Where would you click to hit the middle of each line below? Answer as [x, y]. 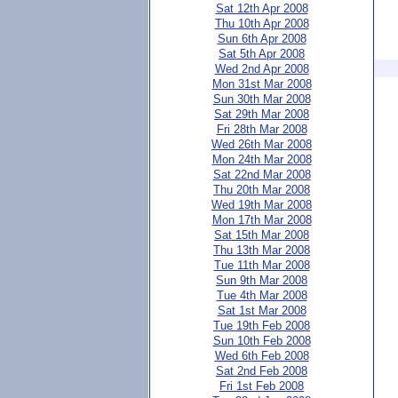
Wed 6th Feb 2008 [262, 356]
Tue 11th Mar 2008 [262, 265]
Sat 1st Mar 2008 [262, 310]
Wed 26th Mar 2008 [262, 144]
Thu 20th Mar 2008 [262, 190]
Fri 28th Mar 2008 [262, 129]
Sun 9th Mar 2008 [262, 280]
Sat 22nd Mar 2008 [262, 175]
